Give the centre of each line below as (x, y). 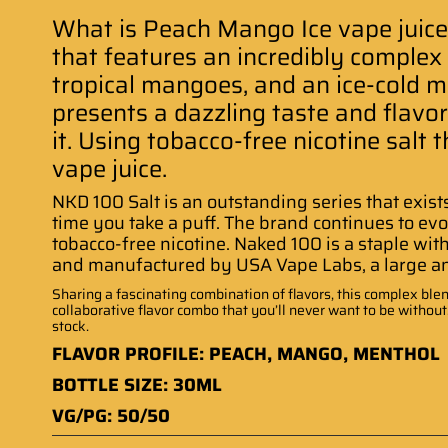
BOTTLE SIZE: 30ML (137, 384)
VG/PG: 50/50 (111, 415)
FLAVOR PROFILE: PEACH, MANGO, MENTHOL (246, 354)
